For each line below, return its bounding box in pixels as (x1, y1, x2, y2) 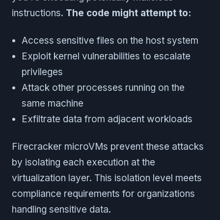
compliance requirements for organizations (12, 188, 195, 199)
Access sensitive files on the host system (22, 34, 198, 46)
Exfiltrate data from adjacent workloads (22, 113, 192, 125)
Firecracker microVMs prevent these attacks (12, 140, 204, 152)
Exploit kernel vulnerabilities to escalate (22, 50, 191, 62)
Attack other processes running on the (22, 82, 185, 93)
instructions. (12, 7, 66, 19)
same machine (22, 97, 83, 109)
